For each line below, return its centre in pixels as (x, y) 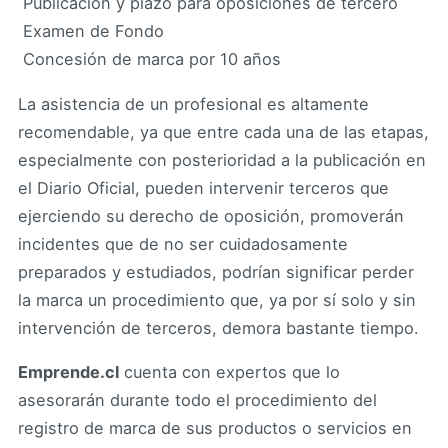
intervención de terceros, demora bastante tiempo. (218, 327)
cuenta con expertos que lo (229, 372)
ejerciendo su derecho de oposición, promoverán (211, 215)
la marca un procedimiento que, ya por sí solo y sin (217, 299)
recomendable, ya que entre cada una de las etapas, (223, 131)
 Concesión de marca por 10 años (149, 59)
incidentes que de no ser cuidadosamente (183, 243)
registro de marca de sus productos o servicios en (215, 428)
